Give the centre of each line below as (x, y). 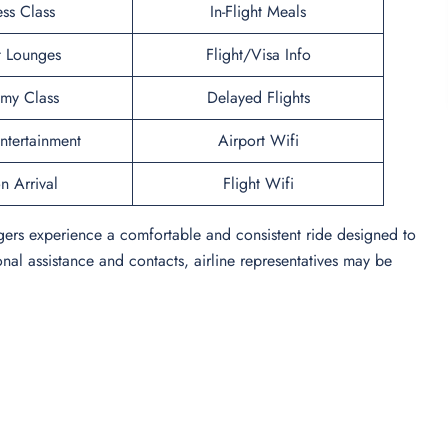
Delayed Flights (258, 97)
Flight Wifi (258, 183)
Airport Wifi (258, 140)
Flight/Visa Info (258, 54)
